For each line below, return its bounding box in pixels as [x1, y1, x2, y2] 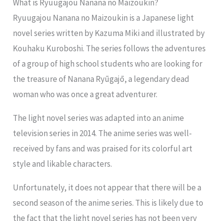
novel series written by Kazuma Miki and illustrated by [13, 28, 205, 39]
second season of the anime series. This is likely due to [13, 197, 204, 209]
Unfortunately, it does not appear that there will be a [13, 182, 202, 193]
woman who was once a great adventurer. [13, 89, 158, 100]
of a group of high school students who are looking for [13, 58, 203, 70]
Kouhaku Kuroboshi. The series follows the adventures [13, 43, 206, 54]
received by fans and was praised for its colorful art [13, 143, 193, 154]
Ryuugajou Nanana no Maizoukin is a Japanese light [13, 12, 194, 24]
